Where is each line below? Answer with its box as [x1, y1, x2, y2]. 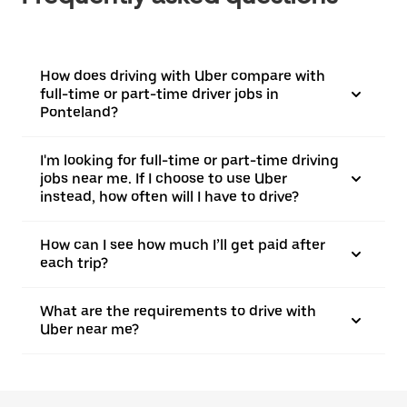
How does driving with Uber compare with [40, 67, 325, 84]
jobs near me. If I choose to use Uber [40, 170, 287, 187]
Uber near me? [40, 321, 139, 338]
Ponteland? [40, 104, 118, 121]
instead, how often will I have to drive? [40, 188, 299, 205]
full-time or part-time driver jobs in [40, 85, 279, 103]
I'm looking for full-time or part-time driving [40, 152, 339, 169]
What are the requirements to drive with [40, 303, 316, 320]
